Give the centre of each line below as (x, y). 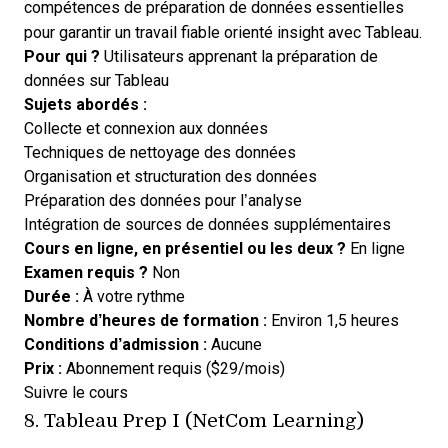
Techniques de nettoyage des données (160, 153)
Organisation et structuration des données (170, 177)
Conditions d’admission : (115, 345)
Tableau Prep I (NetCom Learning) (204, 420)
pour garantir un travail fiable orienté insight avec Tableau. (223, 33)
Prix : (43, 369)
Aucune (234, 345)
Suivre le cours (76, 393)
